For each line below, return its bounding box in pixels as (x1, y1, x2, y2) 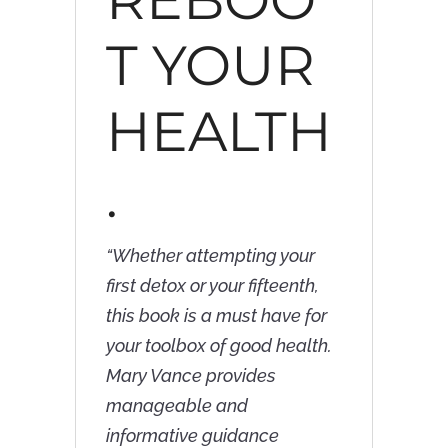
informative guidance (105, 424, 279, 446)
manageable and (105, 394, 248, 416)
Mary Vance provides (105, 364, 276, 386)
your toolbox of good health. (105, 334, 332, 356)
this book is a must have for (105, 304, 327, 326)
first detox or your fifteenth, (105, 274, 319, 296)
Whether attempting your (111, 244, 315, 266)
